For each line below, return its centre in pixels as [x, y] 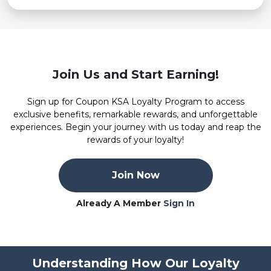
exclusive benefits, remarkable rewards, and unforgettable [135, 114]
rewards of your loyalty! [135, 139]
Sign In [179, 203]
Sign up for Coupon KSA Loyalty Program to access [135, 101]
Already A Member [120, 203]
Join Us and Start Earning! [135, 74]
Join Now [135, 175]
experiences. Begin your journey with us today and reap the [135, 127]
